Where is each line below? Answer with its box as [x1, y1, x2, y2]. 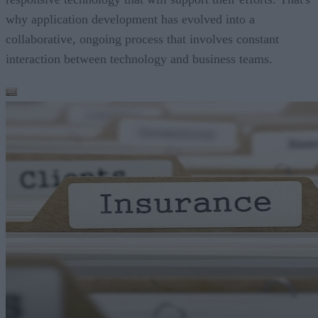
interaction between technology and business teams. [6, 52, 273, 67]
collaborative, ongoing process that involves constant [6, 32, 279, 47]
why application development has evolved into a [6, 12, 255, 27]
